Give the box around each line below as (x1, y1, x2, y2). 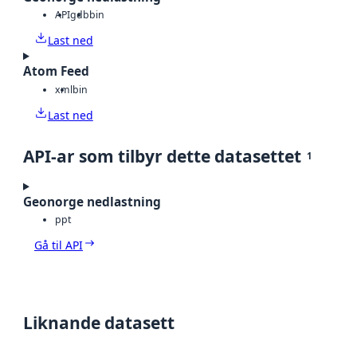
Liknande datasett (23, 312, 175, 335)
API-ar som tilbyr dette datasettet (23, 144, 301, 167)
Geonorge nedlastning (23, 193, 161, 210)
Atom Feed (23, 63, 89, 80)
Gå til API (34, 237, 83, 253)
